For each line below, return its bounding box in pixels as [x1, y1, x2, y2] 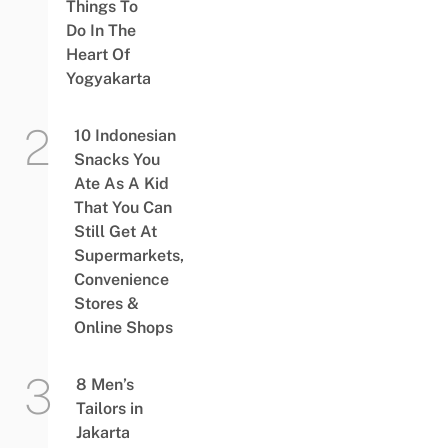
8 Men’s [75, 374, 134, 394]
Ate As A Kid [73, 173, 169, 193]
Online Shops [73, 317, 173, 337]
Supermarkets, [73, 245, 184, 265]
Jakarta [75, 422, 130, 442]
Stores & [73, 293, 139, 313]
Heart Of [65, 44, 130, 64]
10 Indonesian [73, 125, 176, 145]
